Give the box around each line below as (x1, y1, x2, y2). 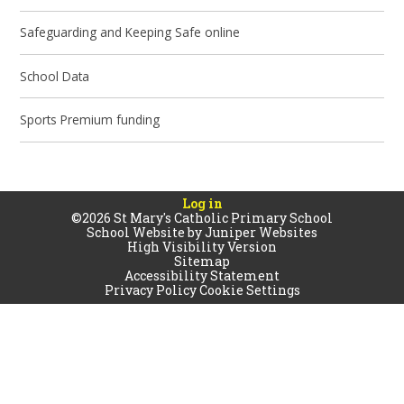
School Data (20, 67, 90, 85)
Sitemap (174, 252, 230, 271)
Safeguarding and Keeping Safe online (20, 23, 241, 41)
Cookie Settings (198, 281, 300, 299)
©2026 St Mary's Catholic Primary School (71, 209, 333, 227)
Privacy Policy (104, 281, 197, 299)
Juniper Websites (205, 224, 317, 242)
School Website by (87, 224, 205, 242)
